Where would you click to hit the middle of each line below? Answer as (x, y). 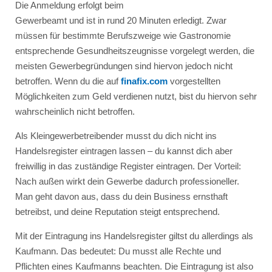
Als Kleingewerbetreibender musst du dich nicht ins (116, 135)
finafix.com (144, 81)
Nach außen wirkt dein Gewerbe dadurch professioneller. (127, 181)
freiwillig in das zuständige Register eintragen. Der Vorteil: (128, 166)
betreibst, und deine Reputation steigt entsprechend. (117, 211)
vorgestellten (194, 81)
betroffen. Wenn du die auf (68, 81)
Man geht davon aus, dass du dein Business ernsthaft (121, 196)
